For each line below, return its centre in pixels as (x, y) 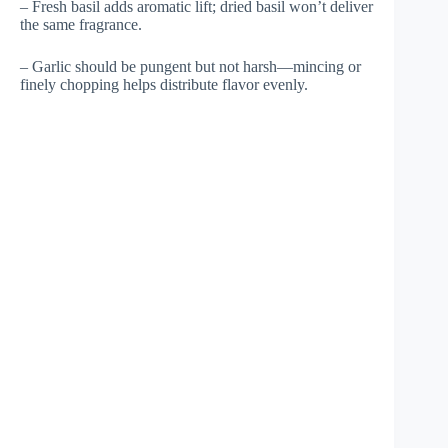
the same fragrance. (81, 25)
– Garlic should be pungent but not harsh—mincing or (190, 67)
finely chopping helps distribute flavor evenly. (164, 85)
